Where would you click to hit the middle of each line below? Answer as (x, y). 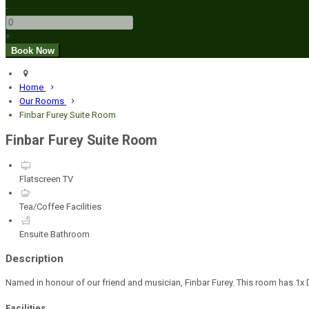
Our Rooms (43, 101)
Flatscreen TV (46, 179)
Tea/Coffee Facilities (60, 206)
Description (34, 258)
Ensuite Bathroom (54, 234)
